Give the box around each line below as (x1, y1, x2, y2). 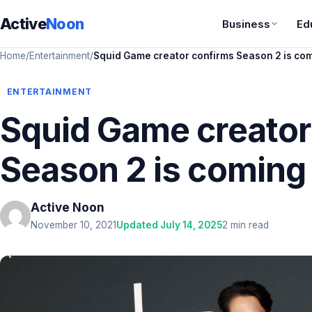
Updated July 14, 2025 (116, 219, 222, 231)
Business (222, 17, 271, 31)
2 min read (222, 219, 269, 231)
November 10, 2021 (31, 219, 116, 231)
